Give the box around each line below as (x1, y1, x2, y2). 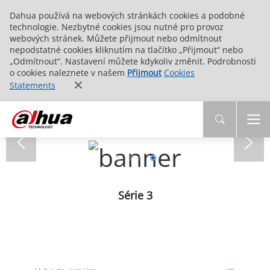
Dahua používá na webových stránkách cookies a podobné (10, 10, 245, 21)
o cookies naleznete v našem (10, 67, 127, 78)
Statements (10, 80, 55, 91)
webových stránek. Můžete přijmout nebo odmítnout (10, 33, 222, 44)
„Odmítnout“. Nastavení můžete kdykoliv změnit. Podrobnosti (10, 55, 256, 67)
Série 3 (118, 187, 152, 202)
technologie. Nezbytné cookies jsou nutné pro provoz (10, 21, 224, 33)
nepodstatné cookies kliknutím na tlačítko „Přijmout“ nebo (10, 44, 243, 55)
